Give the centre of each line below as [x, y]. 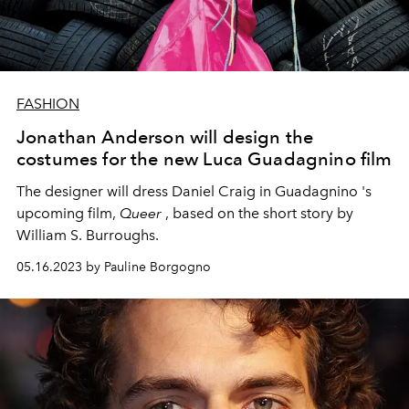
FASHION [48, 104]
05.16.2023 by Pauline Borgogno [114, 267]
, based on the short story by [257, 213]
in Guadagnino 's [314, 191]
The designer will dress [94, 191]
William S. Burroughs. [88, 235]
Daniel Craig [214, 191]
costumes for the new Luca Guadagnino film [204, 159]
